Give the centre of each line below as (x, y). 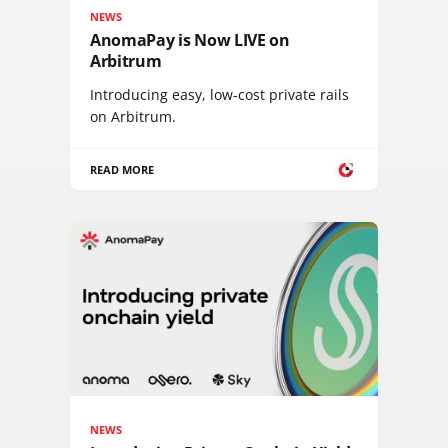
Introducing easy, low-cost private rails (219, 95)
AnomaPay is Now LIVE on (190, 40)
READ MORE (122, 170)
